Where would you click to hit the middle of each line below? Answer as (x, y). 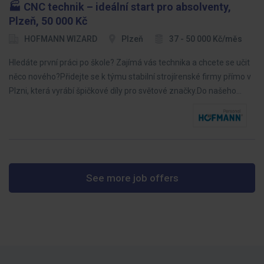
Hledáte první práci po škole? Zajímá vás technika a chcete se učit (129, 62)
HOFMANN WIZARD (61, 39)
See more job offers (132, 178)
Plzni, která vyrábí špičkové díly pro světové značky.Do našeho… (125, 91)
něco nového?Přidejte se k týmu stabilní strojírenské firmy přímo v (130, 77)
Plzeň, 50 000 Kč (48, 21)
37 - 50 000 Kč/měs (206, 39)
